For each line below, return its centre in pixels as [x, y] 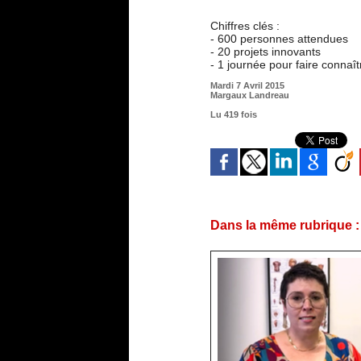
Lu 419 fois [233, 115]
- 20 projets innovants [265, 52]
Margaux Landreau [249, 95]
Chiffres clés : [245, 26]
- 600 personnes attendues [279, 39]
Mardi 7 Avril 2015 [247, 86]
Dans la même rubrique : [284, 226]
